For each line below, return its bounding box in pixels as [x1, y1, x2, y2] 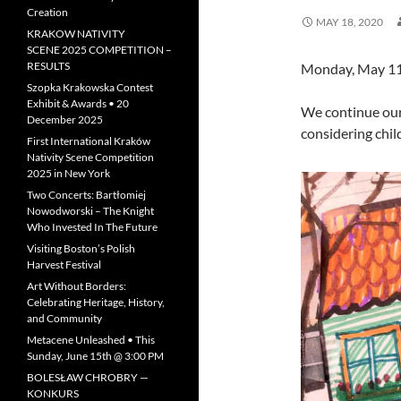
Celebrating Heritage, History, [27, 295, 165, 309]
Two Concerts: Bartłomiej [27, 188, 146, 201]
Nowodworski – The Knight [27, 204, 154, 218]
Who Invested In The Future [27, 220, 158, 234]
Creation [27, 5, 68, 19]
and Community [27, 311, 102, 325]
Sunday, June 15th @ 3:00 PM [27, 349, 164, 363]
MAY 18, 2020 [316, 15, 383, 29]
